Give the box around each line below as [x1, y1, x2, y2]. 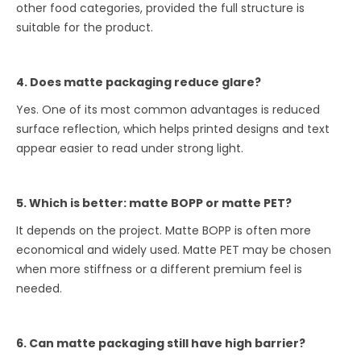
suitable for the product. [16, 19, 154, 35]
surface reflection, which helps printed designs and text [16, 120, 330, 137]
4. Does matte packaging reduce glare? [16, 73, 262, 90]
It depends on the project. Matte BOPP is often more [16, 222, 312, 239]
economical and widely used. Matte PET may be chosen [16, 241, 332, 258]
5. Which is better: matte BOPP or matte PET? [16, 194, 293, 211]
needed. [16, 280, 63, 297]
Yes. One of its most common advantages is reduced [16, 101, 321, 118]
